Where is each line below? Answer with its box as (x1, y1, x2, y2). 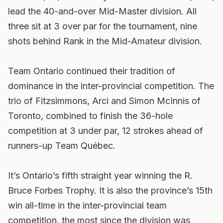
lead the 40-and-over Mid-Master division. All (8, 6, 197, 16)
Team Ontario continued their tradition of (8, 66, 175, 76)
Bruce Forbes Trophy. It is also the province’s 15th (8, 185, 213, 196)
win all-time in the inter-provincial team (8, 200, 167, 211)
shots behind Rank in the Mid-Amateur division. (8, 36, 202, 46)
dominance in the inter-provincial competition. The (8, 81, 214, 91)
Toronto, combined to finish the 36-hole (8, 111, 173, 121)
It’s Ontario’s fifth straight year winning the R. (8, 170, 193, 181)
